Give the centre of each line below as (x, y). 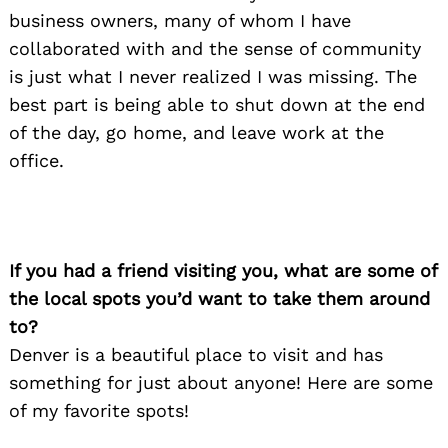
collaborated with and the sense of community (215, 48)
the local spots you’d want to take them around (219, 298)
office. (36, 160)
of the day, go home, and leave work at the (196, 132)
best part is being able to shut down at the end (217, 104)
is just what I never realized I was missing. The (213, 76)
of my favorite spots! (99, 410)
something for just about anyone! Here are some (221, 382)
